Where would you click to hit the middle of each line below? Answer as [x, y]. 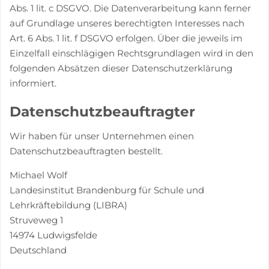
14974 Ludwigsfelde [53, 235]
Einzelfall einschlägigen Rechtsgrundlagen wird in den [131, 53]
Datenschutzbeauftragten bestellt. [86, 151]
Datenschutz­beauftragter [102, 112]
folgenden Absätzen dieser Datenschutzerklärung [121, 68]
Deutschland [38, 250]
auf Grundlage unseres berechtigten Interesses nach [127, 23]
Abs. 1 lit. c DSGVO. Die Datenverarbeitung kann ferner [130, 8]
